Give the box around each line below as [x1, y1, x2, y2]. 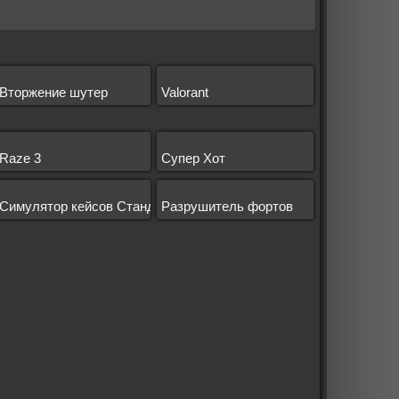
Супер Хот [161, 151, 226, 167]
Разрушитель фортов [161, 199, 294, 215]
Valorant [161, 85, 209, 101]
